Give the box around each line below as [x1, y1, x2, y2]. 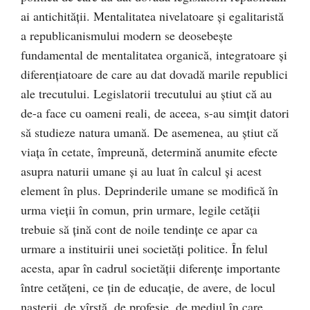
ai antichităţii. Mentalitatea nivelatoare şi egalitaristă [21, 8, 284, 24]
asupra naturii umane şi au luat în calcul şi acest [21, 163, 262, 179]
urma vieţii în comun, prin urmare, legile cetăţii [21, 201, 260, 218]
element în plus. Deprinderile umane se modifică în [21, 182, 278, 199]
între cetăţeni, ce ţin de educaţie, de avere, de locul [21, 279, 275, 295]
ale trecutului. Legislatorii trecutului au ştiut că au [21, 85, 272, 102]
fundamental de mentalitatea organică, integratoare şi [21, 46, 287, 63]
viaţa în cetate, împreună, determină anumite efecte [21, 143, 277, 160]
